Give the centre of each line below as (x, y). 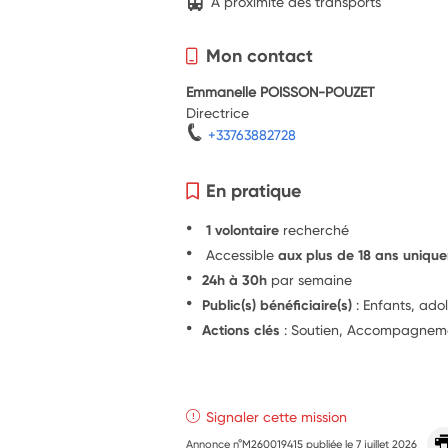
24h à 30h (235, 279)
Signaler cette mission (277, 416)
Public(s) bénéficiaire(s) (277, 304)
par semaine (310, 279)
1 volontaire (243, 229)
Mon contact (260, 55)
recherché (316, 229)
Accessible (240, 254)
